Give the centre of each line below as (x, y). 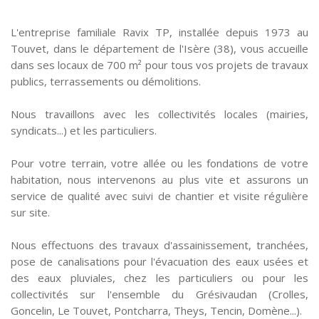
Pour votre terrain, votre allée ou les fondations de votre (159, 163)
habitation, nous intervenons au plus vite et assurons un (159, 179)
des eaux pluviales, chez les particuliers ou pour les (159, 278)
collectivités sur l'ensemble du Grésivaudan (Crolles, (159, 294)
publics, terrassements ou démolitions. (106, 81)
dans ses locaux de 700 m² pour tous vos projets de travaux (159, 65)
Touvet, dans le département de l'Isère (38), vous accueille (159, 48)
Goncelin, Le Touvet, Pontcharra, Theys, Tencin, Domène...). (156, 310)
